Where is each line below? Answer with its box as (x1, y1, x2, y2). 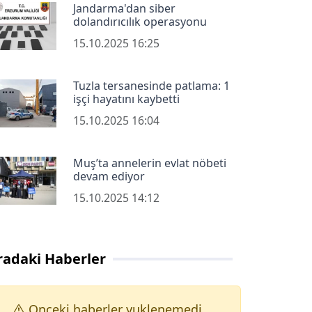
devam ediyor (72, 169, 145, 185)
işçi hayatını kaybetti (72, 91, 180, 107)
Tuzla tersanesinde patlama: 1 (72, 78, 230, 94)
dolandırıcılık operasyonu (72, 14, 207, 30)
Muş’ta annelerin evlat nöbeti (72, 155, 226, 171)
